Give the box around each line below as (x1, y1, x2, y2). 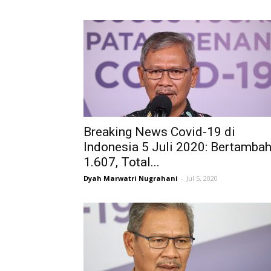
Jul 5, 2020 (186, 174, 218, 183)
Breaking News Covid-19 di (83, 125, 235, 139)
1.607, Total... (83, 155, 160, 169)
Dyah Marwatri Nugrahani (83, 174, 178, 183)
